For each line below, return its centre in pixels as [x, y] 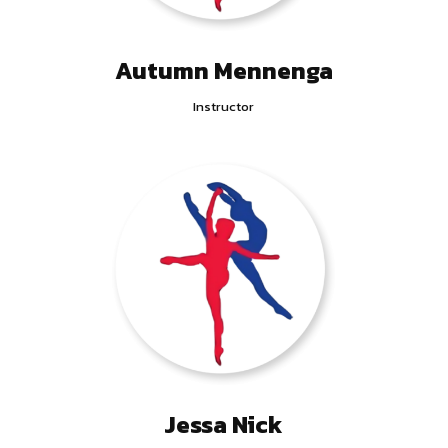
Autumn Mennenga [223, 70]
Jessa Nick [224, 424]
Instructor [224, 106]
